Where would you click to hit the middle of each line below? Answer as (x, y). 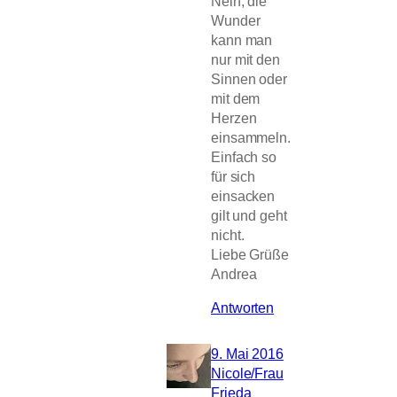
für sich (234, 176)
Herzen (234, 117)
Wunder (236, 20)
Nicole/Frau (247, 373)
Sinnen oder (249, 78)
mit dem (236, 98)
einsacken (243, 195)
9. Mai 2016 (247, 353)
